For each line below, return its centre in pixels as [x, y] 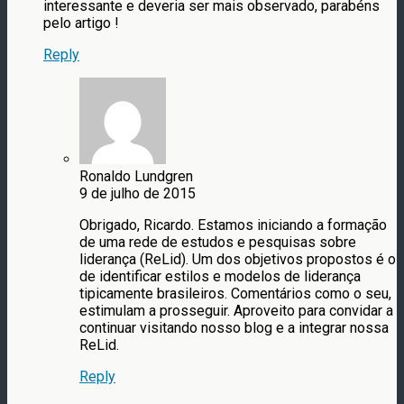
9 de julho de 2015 [138, 193]
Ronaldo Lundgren [136, 176]
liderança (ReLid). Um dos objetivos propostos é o [238, 259]
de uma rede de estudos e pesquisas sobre [218, 242]
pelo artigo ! [81, 23]
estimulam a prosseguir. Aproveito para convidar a [236, 310]
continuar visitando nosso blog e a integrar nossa [234, 327]
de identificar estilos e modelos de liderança [220, 276]
